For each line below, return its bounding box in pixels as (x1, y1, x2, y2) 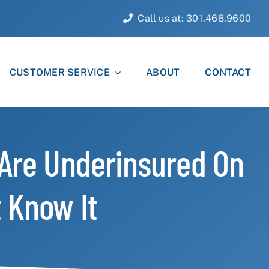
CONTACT (205, 66, 251, 78)
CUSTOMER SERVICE (10, 66, 110, 78)
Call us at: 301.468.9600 (138, 13, 252, 24)
